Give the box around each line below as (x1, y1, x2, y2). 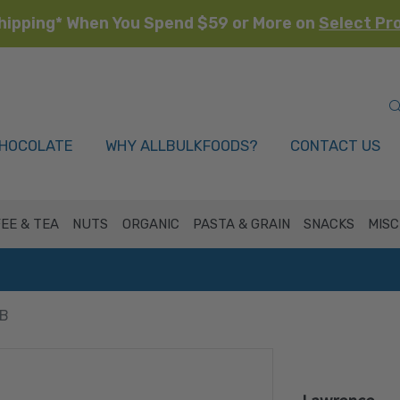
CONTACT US (290, 137, 380, 154)
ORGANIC (121, 216, 179, 232)
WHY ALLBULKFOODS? (105, 137, 258, 154)
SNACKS (304, 216, 355, 232)
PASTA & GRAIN (192, 216, 290, 232)
